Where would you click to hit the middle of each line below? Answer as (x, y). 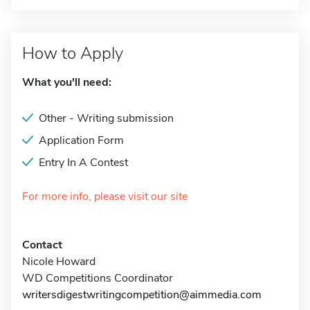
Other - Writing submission (106, 118)
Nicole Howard (59, 262)
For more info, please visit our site (105, 197)
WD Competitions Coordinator (98, 278)
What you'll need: (67, 82)
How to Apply (73, 53)
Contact (42, 245)
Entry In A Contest (83, 163)
